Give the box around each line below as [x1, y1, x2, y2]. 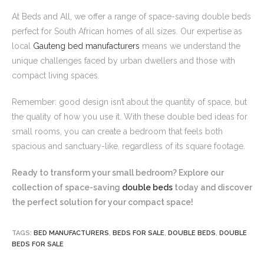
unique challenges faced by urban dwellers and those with [12, 56, 235, 66]
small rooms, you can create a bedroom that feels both [12, 127, 223, 137]
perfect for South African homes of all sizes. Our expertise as [12, 27, 242, 37]
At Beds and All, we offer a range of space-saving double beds [12, 12, 251, 22]
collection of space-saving [12, 183, 122, 193]
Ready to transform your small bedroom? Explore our [12, 168, 224, 178]
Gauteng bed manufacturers [33, 41, 140, 51]
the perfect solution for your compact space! [12, 197, 193, 207]
